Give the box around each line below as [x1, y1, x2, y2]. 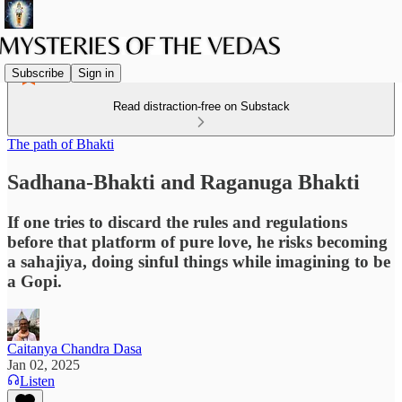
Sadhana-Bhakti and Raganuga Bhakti [7, 170, 360, 194]
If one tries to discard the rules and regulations [7, 212, 347, 232]
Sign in [78, 66, 114, 80]
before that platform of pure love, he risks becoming [7, 232, 388, 251]
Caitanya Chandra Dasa [7, 340, 142, 356]
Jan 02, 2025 [7, 356, 80, 372]
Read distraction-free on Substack [112, 100, 290, 113]
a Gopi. [7, 271, 62, 291]
